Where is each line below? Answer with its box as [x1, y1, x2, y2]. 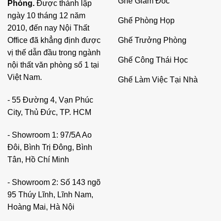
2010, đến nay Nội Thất [7, 24, 89, 33]
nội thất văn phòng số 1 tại [7, 61, 99, 70]
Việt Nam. [7, 73, 42, 82]
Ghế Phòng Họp [118, 16, 175, 25]
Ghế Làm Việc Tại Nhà [118, 75, 198, 84]
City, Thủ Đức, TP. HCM [7, 108, 91, 117]
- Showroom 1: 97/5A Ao [7, 130, 92, 139]
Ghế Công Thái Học [118, 56, 188, 65]
